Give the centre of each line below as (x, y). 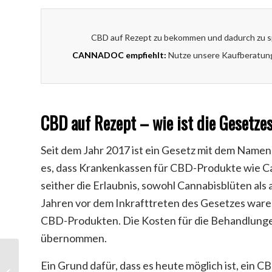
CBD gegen (41, 265)
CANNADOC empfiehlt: (119, 55)
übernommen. (74, 238)
